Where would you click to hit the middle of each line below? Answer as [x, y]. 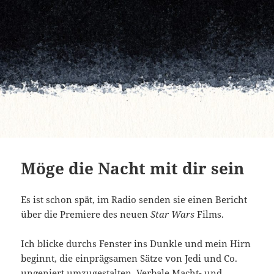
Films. [209, 214]
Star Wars [173, 214]
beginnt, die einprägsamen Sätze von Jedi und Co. [129, 258]
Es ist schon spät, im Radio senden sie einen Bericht [134, 199]
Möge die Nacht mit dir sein [133, 168]
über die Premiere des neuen [86, 214]
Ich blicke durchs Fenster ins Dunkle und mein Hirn [136, 243]
